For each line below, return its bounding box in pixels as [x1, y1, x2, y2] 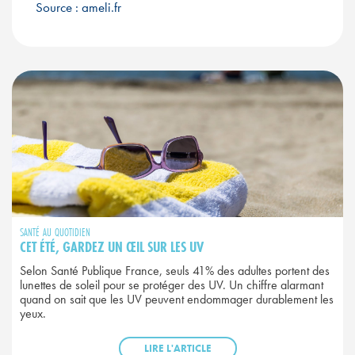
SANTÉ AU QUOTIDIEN [20, 224, 90, 239]
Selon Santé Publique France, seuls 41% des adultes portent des [20, 263, 330, 279]
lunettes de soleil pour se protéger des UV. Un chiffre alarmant [20, 277, 323, 293]
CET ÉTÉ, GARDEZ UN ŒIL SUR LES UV [20, 237, 204, 257]
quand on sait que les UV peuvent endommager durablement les [20, 292, 334, 307]
